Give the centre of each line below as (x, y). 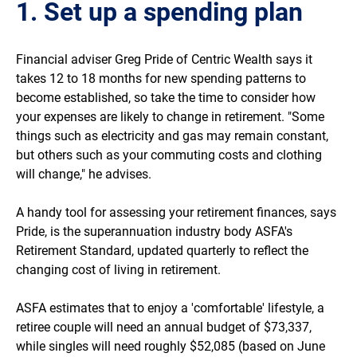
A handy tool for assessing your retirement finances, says (176, 213)
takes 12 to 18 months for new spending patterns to (161, 79)
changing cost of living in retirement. (118, 270)
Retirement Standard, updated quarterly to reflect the (162, 251)
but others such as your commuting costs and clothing (169, 155)
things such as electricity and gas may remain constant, (172, 136)
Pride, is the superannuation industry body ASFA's (154, 232)
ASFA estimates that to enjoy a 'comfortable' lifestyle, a (170, 308)
